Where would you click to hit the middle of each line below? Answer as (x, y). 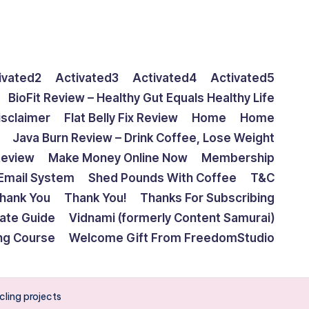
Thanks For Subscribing (207, 198)
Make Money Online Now (118, 158)
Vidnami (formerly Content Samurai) (172, 218)
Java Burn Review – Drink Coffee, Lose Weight (143, 138)
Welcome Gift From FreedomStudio (172, 238)
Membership (238, 158)
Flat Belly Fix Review (121, 118)
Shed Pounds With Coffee (162, 178)
